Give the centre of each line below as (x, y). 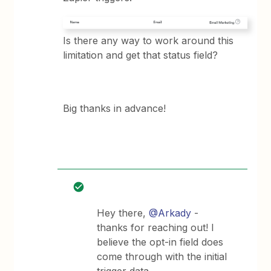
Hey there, (123, 213)
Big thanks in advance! (115, 108)
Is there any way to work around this (149, 40)
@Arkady (170, 213)
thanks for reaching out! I (156, 227)
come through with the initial (162, 256)
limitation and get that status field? (141, 55)
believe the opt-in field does (160, 242)
